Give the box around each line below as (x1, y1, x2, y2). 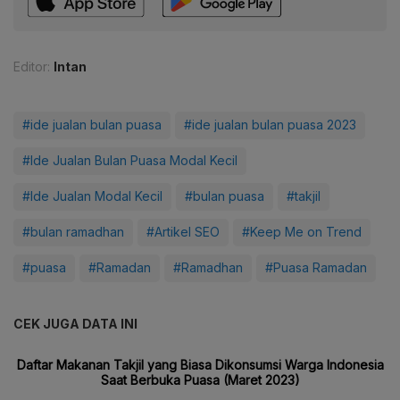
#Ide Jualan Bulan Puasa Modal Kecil (22, 153, 237, 168)
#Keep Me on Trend (242, 224, 362, 239)
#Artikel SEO (146, 224, 220, 239)
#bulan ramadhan (22, 224, 124, 239)
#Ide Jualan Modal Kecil (22, 188, 162, 204)
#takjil (287, 188, 321, 204)
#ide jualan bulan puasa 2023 (184, 117, 356, 132)
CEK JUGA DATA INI (13, 316, 137, 331)
